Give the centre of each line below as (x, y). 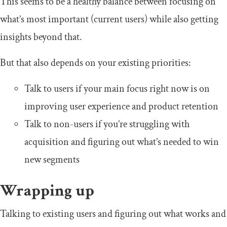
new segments (52, 159)
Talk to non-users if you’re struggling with (107, 124)
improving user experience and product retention (121, 106)
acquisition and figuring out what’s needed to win (122, 142)
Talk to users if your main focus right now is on (117, 88)
